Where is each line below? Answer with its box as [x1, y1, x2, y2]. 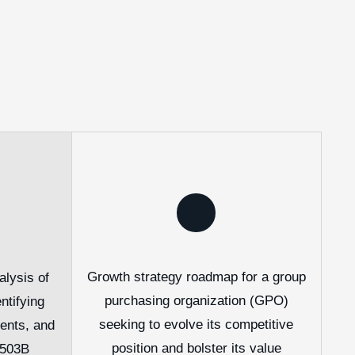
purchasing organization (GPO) [104, 293, 288, 308]
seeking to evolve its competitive [99, 317, 294, 332]
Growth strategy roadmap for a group [86, 269, 306, 284]
